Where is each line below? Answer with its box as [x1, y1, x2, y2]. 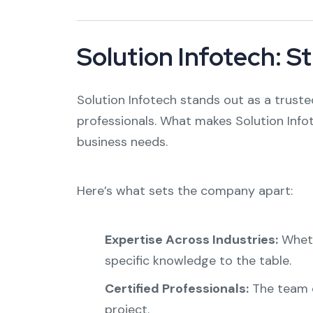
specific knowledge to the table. [104, 252, 291, 269]
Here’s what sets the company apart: [76, 182, 293, 199]
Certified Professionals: [104, 280, 249, 297]
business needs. [76, 133, 168, 150]
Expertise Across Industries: [104, 231, 278, 248]
